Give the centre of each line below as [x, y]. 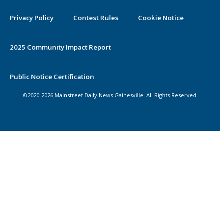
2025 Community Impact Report [60, 47]
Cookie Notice [161, 18]
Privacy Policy [32, 18]
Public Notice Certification [52, 77]
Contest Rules [96, 18]
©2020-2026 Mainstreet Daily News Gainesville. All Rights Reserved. [110, 95]
